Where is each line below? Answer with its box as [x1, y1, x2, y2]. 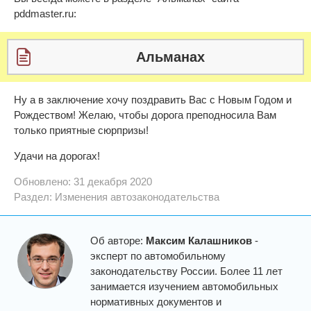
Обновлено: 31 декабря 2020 [14, 176, 152, 187]
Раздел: [14, 191, 55, 203]
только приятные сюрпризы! [14, 124, 149, 136]
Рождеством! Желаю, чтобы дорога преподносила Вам [14, 109, 276, 121]
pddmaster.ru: [14, 8, 76, 19]
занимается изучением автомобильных [90, 280, 278, 292]
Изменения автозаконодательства [55, 191, 219, 203]
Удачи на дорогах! [14, 150, 100, 162]
